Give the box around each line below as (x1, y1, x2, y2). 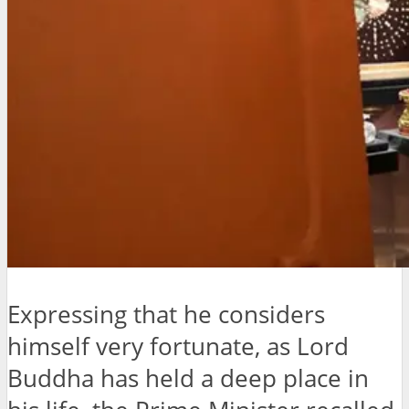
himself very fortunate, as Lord (7, 330, 349, 363)
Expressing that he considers (7, 299, 325, 331)
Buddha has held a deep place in (7, 362, 369, 395)
